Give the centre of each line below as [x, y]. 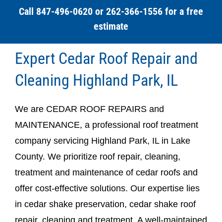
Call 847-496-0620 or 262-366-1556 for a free [111, 12]
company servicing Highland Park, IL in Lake [102, 140]
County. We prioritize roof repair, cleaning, [97, 156]
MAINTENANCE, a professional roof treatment [106, 125]
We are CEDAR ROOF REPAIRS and [89, 109]
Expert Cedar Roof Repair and [106, 58]
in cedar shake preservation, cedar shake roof [105, 204]
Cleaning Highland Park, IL [96, 80]
